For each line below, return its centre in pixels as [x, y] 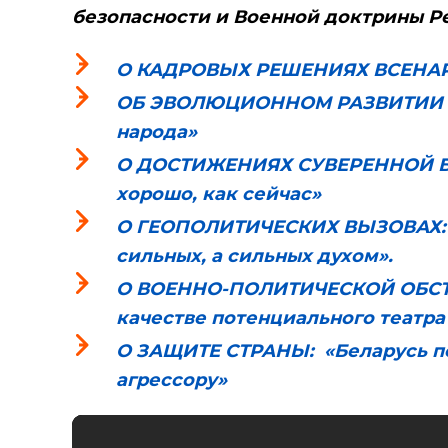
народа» [156, 131]
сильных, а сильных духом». [254, 255]
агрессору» [171, 379]
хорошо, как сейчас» [218, 193]
